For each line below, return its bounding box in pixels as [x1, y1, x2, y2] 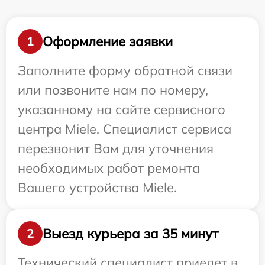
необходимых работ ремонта [18, 160, 200, 176]
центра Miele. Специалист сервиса [18, 121, 231, 137]
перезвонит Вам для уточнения [18, 140, 214, 157]
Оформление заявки [43, 33, 173, 50]
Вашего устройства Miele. [18, 179, 177, 196]
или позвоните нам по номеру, [18, 82, 208, 98]
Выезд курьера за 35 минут [43, 225, 218, 242]
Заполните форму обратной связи [18, 62, 232, 79]
